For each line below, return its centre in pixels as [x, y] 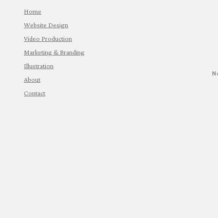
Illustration [39, 66]
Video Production [48, 39]
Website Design [46, 25]
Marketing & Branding [54, 52]
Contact [35, 93]
